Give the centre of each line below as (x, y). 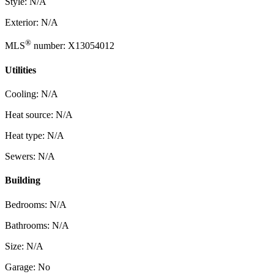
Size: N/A (24, 246)
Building (23, 180)
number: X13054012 (73, 46)
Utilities (20, 70)
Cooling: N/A (31, 94)
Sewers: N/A (30, 157)
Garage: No (28, 267)
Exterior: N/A (31, 23)
